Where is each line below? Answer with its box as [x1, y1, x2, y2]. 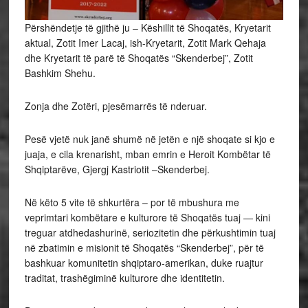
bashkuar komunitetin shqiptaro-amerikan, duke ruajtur [24, 255, 263, 269]
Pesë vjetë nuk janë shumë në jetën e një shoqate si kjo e [24, 131, 275, 146]
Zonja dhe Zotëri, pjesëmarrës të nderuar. [24, 98, 207, 113]
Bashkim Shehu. [24, 65, 98, 80]
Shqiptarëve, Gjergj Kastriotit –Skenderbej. [24, 162, 212, 176]
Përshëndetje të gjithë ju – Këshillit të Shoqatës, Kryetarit [24, 20, 271, 34]
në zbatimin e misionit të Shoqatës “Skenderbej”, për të [24, 240, 264, 254]
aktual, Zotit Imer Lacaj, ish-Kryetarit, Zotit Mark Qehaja [24, 35, 266, 49]
